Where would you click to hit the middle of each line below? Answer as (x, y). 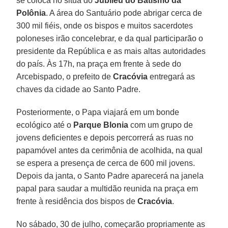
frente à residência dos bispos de (77, 201)
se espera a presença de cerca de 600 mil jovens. (106, 163)
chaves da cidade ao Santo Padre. (79, 89)
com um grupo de (161, 125)
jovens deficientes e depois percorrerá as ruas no (105, 137)
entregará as (172, 76)
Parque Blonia (101, 125)
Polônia (31, 13)
